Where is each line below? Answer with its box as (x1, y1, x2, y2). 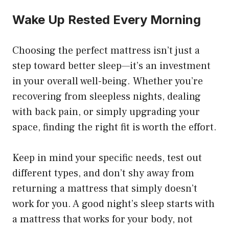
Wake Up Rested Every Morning (12, 12, 201, 27)
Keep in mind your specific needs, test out (12, 151, 202, 165)
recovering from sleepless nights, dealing (12, 89, 201, 103)
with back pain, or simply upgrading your (12, 105, 200, 119)
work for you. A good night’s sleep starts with (12, 197, 215, 211)
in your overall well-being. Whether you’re (12, 74, 203, 88)
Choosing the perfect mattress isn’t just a (12, 43, 200, 57)
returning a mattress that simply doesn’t (12, 181, 197, 195)
